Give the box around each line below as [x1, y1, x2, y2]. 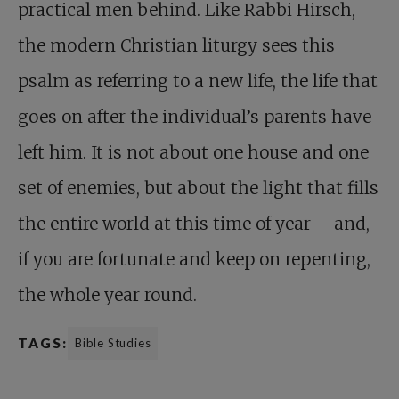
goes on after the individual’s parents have [18, 106, 371, 128]
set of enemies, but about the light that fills [18, 177, 379, 199]
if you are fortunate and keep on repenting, [18, 248, 370, 271]
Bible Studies [75, 336, 151, 351]
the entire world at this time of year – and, [18, 213, 370, 235]
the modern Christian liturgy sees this [18, 35, 335, 57]
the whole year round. [18, 284, 197, 306]
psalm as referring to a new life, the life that [18, 70, 378, 93]
